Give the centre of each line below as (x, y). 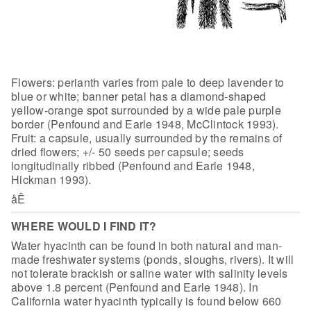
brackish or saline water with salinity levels (178, 273)
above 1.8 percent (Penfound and (96, 287)
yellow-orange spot (60, 110)
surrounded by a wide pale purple (194, 110)
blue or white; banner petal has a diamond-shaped (138, 96)
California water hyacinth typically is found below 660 (146, 301)
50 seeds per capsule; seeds (170, 151)
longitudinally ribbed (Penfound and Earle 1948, (133, 165)
